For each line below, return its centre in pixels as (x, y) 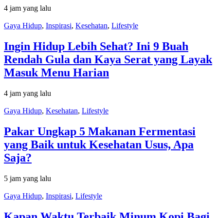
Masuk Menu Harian (56, 72)
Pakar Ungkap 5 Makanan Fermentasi (100, 131)
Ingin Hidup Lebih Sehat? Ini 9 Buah (96, 46)
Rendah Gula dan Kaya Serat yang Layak (108, 59)
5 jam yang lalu (27, 178)
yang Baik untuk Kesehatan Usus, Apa (99, 144)
